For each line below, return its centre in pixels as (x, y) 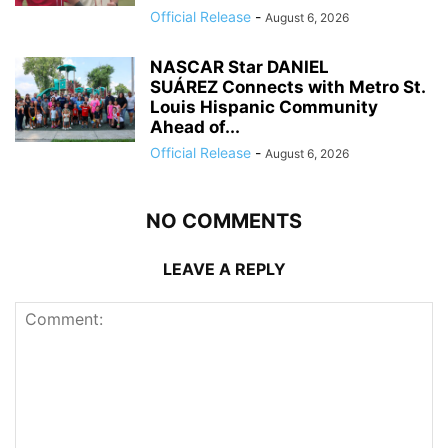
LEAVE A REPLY (224, 268)
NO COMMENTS (224, 220)
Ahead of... (195, 126)
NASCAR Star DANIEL (239, 66)
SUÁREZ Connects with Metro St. (287, 86)
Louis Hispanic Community (264, 106)
